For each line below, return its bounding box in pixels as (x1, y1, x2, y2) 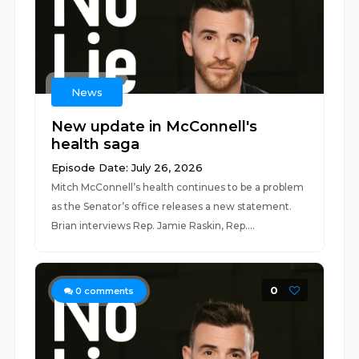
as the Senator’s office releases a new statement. (51, 200, 292, 212)
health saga (51, 135, 140, 153)
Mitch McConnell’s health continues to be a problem (51, 181, 305, 193)
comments (82, 285, 135, 296)
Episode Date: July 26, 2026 (51, 161, 204, 174)
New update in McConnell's (51, 118, 258, 135)
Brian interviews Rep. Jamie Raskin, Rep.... (51, 220, 256, 232)
